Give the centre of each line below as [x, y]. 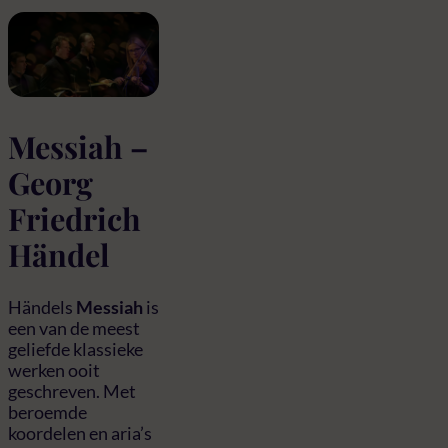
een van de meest [74, 328]
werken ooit [54, 370]
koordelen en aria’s [80, 433]
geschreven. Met [72, 391]
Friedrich [74, 219]
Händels [42, 307]
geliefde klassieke [75, 349]
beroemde [47, 412]
